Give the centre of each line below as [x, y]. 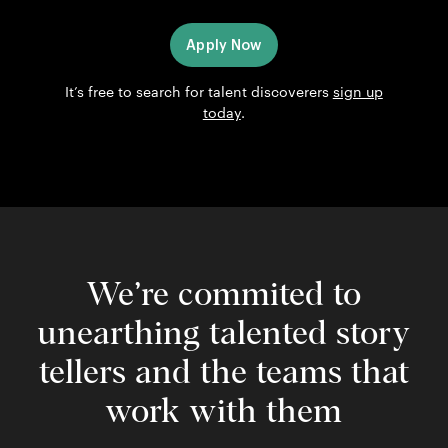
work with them [224, 412]
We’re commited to [224, 295]
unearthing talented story [224, 334]
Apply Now [223, 46]
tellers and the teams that [223, 373]
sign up [357, 91]
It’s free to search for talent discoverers [198, 91]
